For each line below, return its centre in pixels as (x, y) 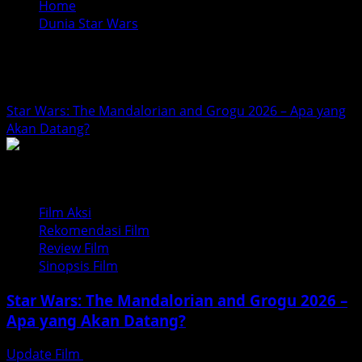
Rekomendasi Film (94, 230)
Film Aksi (65, 212)
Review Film (74, 248)
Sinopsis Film (78, 265)
